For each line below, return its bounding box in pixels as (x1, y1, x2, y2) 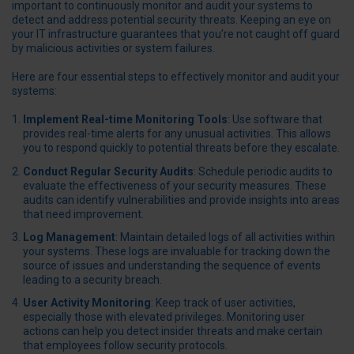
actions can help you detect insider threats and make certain (23, 324, 322, 337)
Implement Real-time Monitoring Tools (23, 113, 228, 126)
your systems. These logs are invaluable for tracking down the (23, 244, 330, 258)
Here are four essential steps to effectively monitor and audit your (12, 70, 340, 84)
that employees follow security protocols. (23, 338, 228, 352)
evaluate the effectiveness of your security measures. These (23, 179, 326, 192)
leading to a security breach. (23, 273, 162, 286)
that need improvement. (23, 207, 144, 220)
